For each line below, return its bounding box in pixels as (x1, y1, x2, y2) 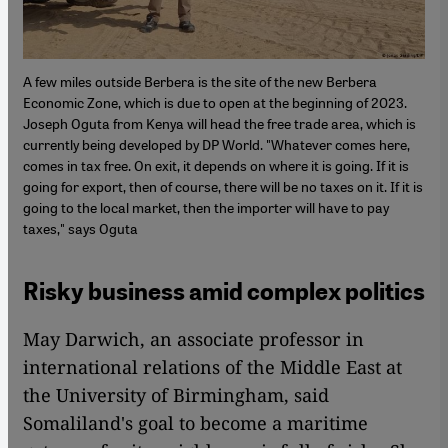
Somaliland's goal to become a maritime (23, 410, 368, 435)
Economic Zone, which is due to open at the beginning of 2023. (23, 92, 407, 111)
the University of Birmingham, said (23, 382, 329, 407)
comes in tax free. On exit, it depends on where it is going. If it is (23, 155, 409, 174)
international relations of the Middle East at (23, 354, 402, 379)
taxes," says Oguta (23, 218, 138, 237)
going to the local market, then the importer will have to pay (23, 197, 389, 216)
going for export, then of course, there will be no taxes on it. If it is (23, 176, 423, 195)
